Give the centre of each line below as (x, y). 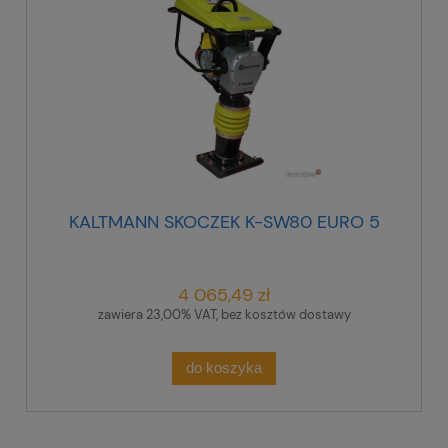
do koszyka (224, 368)
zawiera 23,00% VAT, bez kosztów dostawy (224, 314)
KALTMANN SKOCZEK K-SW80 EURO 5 (224, 221)
